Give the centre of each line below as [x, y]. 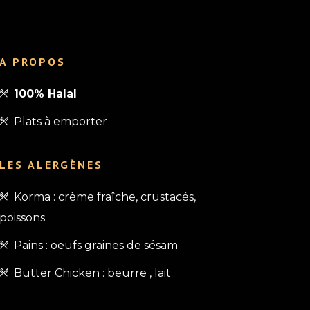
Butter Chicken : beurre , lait [93, 273]
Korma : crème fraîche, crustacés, [105, 197]
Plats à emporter [61, 122]
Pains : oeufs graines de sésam [96, 246]
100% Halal [46, 94]
